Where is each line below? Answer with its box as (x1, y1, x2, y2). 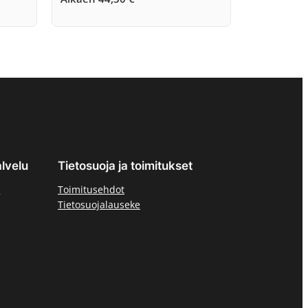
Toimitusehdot (57, 182, 124, 196)
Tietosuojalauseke (57, 197, 140, 211)
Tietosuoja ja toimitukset (57, 158, 192, 173)
